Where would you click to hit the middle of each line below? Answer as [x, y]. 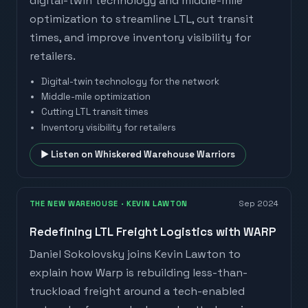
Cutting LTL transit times [95, 112]
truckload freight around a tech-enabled [137, 291]
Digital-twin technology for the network [131, 82]
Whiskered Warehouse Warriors [165, 155]
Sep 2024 [259, 204]
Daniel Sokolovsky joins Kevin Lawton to [135, 254]
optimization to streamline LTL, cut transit [141, 19]
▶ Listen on [67, 155]
